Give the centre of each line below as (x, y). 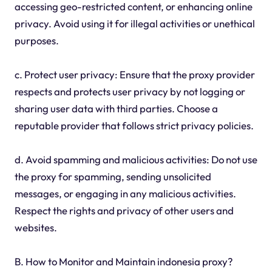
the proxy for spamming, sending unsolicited (113, 177)
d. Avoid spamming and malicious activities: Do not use (136, 160)
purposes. (36, 41)
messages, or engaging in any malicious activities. (125, 194)
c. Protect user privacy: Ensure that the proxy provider (134, 75)
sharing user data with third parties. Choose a (116, 109)
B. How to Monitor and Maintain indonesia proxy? (123, 262)
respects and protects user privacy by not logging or (130, 92)
